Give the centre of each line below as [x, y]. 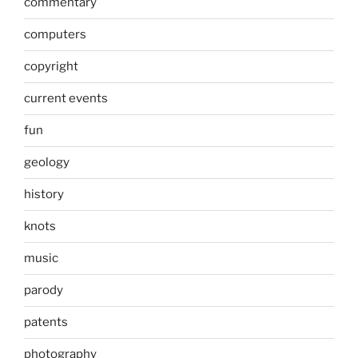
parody [44, 290]
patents [46, 322]
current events [66, 99]
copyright [51, 67]
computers [55, 35]
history [44, 195]
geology [47, 163]
